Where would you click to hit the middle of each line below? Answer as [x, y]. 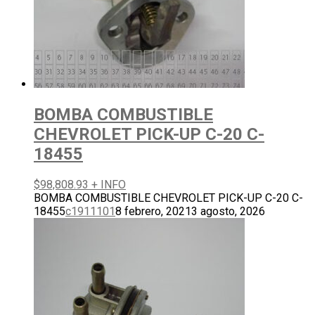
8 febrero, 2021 [153, 211]
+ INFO [109, 184]
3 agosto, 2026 [228, 211]
